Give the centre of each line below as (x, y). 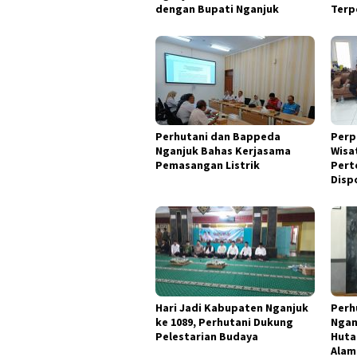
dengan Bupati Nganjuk (217, 9)
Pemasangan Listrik (208, 165)
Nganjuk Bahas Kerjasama (223, 151)
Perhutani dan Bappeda (218, 137)
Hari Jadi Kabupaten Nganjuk (232, 307)
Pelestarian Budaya (207, 336)
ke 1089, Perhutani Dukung (224, 322)
